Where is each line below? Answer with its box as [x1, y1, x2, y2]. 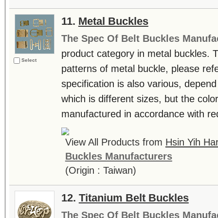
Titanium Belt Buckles [78, 192, 189, 204]
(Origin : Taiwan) [65, 165, 136, 176]
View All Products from [65, 137, 165, 147]
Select [21, 57, 36, 63]
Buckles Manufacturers [65, 151, 172, 162]
